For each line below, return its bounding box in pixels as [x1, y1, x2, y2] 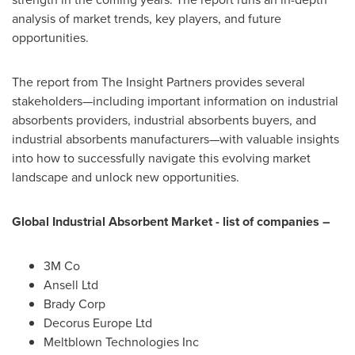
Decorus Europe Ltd [44, 314, 152, 332]
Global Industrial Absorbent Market [12, 212, 212, 231]
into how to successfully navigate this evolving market [12, 149, 311, 167]
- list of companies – [216, 212, 330, 231]
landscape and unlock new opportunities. [12, 168, 239, 186]
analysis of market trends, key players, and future [12, 10, 281, 28]
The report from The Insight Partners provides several [12, 73, 305, 91]
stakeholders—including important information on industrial [12, 92, 338, 110]
